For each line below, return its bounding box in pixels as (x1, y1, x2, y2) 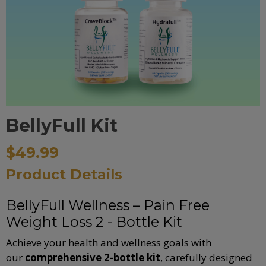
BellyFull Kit (6, 114, 118, 137)
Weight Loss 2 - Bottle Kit (6, 213, 182, 230)
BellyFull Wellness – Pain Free (6, 196, 210, 214)
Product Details (6, 165, 122, 183)
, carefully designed (160, 250, 252, 264)
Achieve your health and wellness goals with (6, 235, 211, 249)
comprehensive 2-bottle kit (25, 250, 160, 264)
